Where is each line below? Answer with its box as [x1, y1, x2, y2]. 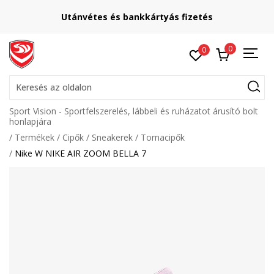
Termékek [15, 131, 54, 143]
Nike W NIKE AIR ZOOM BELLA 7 [15, 147, 146, 159]
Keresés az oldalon [16, 81, 92, 93]
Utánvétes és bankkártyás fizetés [61, 11, 213, 23]
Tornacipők [141, 131, 185, 143]
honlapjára [9, 116, 51, 127]
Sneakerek [92, 131, 133, 143]
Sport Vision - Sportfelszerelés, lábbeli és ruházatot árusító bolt [9, 105, 258, 117]
